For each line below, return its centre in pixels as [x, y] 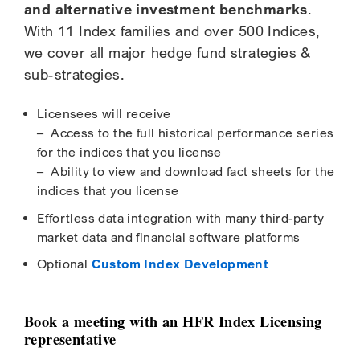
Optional [64, 264]
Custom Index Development [180, 264]
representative [70, 339]
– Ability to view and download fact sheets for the [186, 171]
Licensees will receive [104, 113]
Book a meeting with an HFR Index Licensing [173, 321]
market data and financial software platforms [169, 237]
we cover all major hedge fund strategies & [168, 52]
